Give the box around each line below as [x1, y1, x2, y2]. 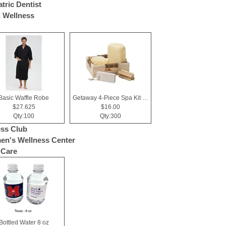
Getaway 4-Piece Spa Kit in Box [142, 94, 148, 101]
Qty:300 [100, 112, 121, 120]
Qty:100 [13, 112, 34, 120]
